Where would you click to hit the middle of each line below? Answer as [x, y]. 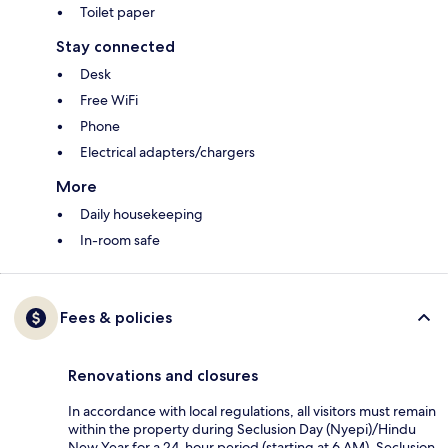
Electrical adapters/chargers [167, 152]
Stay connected [115, 47]
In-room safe [120, 240]
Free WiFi [109, 100]
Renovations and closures [163, 376]
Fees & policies [116, 318]
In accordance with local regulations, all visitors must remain [252, 411]
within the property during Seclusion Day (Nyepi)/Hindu [242, 429]
